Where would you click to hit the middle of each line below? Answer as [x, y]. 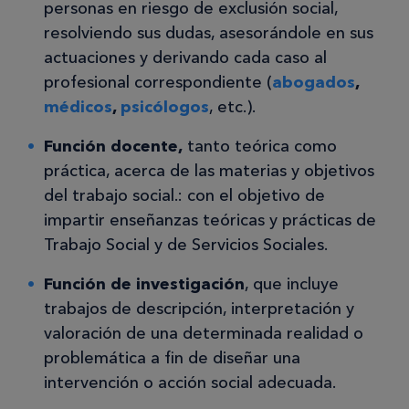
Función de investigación [144, 284]
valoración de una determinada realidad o [204, 334]
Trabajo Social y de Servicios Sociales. [186, 245]
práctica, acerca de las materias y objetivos [209, 171]
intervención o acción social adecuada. [190, 383]
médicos [78, 107]
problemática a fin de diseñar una [172, 358]
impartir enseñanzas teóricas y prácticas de [210, 220]
